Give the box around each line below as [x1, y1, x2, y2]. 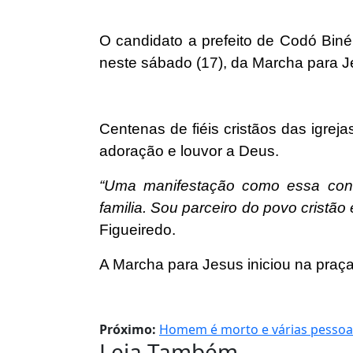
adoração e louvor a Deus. [99, 143, 279, 159]
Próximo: [99, 321, 156, 338]
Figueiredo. [99, 221, 176, 238]
